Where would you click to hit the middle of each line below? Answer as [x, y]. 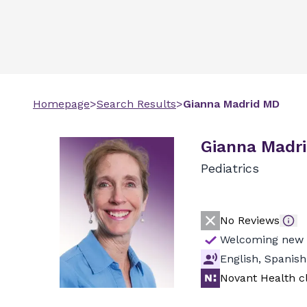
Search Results [136, 104]
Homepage [61, 104]
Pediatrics [230, 168]
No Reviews [250, 220]
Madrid [242, 104]
